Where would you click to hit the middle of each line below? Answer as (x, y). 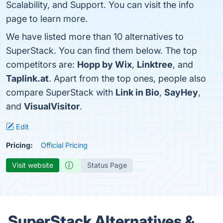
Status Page (107, 165)
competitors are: (42, 64)
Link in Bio (137, 92)
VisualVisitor (52, 106)
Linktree (155, 64)
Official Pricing (64, 145)
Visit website (33, 165)
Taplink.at (27, 78)
